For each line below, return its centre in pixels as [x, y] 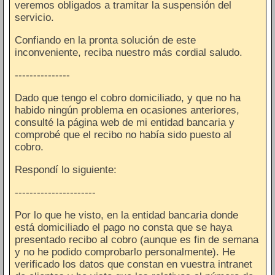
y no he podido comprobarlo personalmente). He [125, 252]
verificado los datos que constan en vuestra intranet [134, 264]
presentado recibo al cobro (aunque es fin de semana [137, 239]
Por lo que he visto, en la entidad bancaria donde [126, 215]
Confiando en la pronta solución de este [105, 40]
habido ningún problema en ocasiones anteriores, [127, 110]
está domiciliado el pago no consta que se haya [123, 227]
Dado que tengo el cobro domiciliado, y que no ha [128, 98]
